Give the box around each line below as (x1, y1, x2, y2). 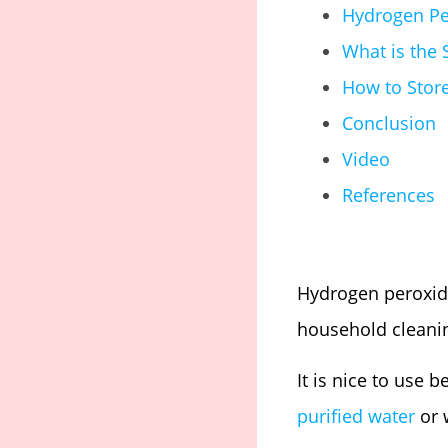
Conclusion (342, 110, 436, 135)
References (342, 182, 435, 207)
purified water (297, 403, 415, 428)
